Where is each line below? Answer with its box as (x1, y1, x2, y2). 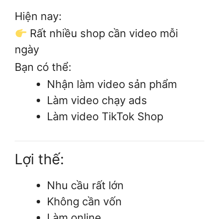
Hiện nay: (15, 10, 62, 23)
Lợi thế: (15, 150, 64, 168)
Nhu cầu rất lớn (47, 178, 124, 192)
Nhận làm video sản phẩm (47, 77, 177, 90)
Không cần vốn (47, 195, 122, 208)
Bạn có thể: (15, 60, 71, 73)
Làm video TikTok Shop (47, 109, 163, 123)
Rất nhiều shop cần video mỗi (27, 27, 178, 40)
